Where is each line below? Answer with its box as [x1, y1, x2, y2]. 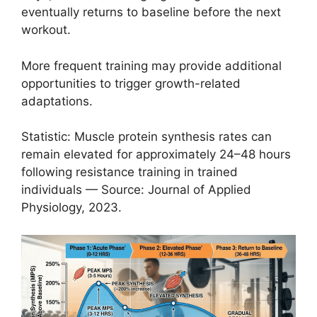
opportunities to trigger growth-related [21, 76, 241, 91]
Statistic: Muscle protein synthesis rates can [21, 129, 272, 144]
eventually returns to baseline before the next [21, 5, 281, 20]
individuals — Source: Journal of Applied [21, 183, 251, 197]
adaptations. [21, 93, 93, 108]
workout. [21, 23, 71, 38]
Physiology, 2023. [21, 200, 122, 215]
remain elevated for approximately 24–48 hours [21, 147, 291, 162]
